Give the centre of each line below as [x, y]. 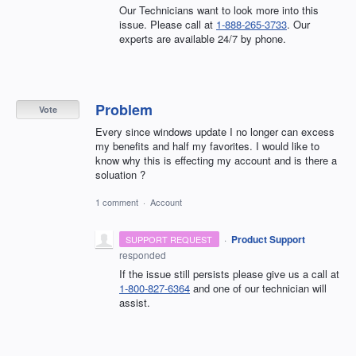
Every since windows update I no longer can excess [215, 131]
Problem [124, 109]
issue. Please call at [168, 24]
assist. [135, 303]
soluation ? [120, 174]
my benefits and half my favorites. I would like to [207, 145]
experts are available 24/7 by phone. [203, 38]
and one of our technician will [258, 288]
